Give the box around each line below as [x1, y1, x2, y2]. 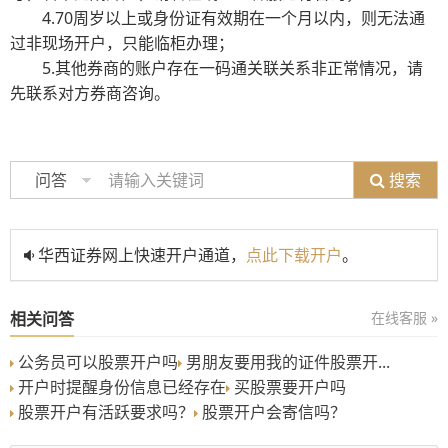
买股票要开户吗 [230, 375, 346, 398]
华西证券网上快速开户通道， [33, 243, 246, 266]
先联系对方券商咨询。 [10, 82, 170, 105]
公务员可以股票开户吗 [14, 350, 178, 373]
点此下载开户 [245, 243, 342, 266]
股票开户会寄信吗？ [198, 400, 346, 423]
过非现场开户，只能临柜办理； [10, 32, 234, 55]
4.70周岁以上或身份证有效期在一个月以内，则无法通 [42, 7, 425, 30]
